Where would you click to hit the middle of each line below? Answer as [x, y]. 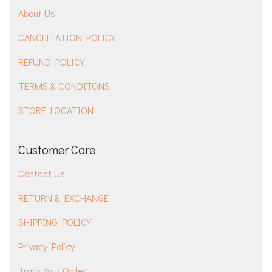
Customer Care [57, 150]
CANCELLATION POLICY [67, 38]
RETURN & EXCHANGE [63, 198]
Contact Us [42, 174]
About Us [37, 13]
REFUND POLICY [51, 62]
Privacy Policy [46, 246]
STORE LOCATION [56, 110]
